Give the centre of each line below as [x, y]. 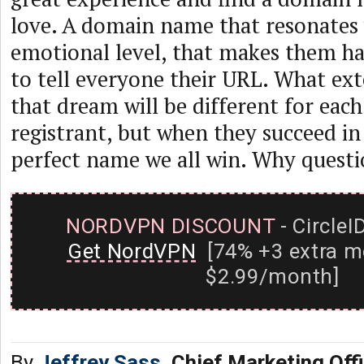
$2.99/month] [273, 276]
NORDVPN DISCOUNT [171, 226]
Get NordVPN [132, 251]
